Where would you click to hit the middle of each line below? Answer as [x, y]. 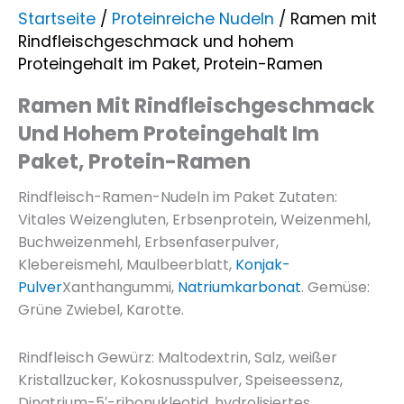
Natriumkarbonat [239, 287]
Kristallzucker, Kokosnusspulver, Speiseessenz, [180, 380]
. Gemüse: [335, 287]
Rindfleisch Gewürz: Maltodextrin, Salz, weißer [178, 357]
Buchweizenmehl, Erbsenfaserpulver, [148, 242]
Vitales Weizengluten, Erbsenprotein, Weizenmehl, [194, 219]
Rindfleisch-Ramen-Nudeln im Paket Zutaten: [178, 197]
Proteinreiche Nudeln [193, 19]
